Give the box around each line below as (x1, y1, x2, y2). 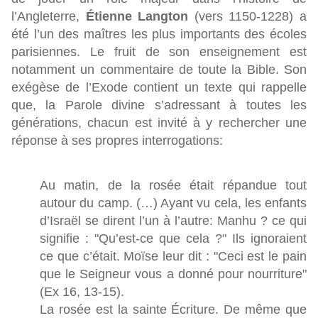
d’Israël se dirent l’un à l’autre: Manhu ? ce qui (40, 214, 307, 229)
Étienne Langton (85, 9, 189, 24)
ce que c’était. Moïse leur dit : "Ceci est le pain (40, 249, 307, 264)
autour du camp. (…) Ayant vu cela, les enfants (40, 196, 307, 211)
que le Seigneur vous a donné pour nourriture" (40, 267, 307, 282)
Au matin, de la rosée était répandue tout (40, 178, 307, 193)
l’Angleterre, (11, 9, 86, 24)
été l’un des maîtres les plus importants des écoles (11, 27, 307, 42)
